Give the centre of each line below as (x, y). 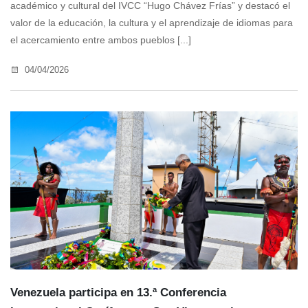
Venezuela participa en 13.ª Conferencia (118, 293)
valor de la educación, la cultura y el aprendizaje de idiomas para (152, 23)
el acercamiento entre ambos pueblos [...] (101, 40)
